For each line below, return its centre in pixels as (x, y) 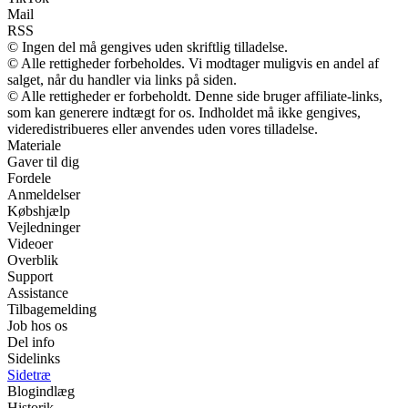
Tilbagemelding (52, 310)
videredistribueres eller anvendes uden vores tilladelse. (163, 129)
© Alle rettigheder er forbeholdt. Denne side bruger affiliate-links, (195, 97)
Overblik (33, 260)
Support (30, 277)
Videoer (30, 244)
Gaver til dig (43, 162)
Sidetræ (29, 375)
